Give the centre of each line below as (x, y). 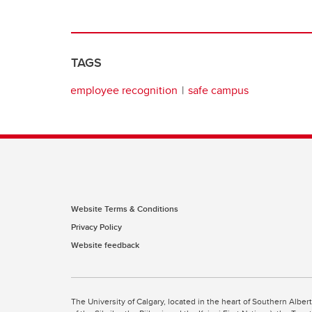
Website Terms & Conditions (125, 209)
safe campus (218, 90)
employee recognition (124, 90)
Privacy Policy (96, 227)
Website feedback (105, 245)
